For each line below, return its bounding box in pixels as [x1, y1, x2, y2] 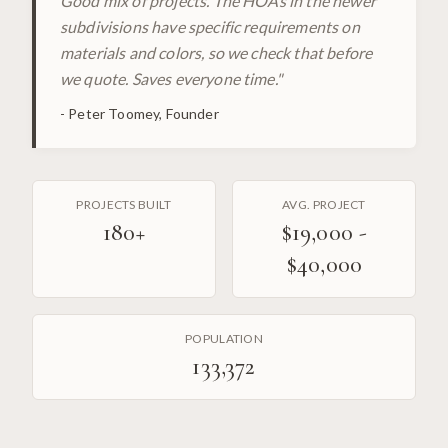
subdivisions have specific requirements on [60, 17, 360, 37]
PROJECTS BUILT [76, 197, 172, 213]
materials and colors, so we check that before [60, 43, 373, 63]
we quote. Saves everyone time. [60, 69, 276, 89]
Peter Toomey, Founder [68, 105, 219, 123]
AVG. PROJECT [282, 197, 366, 213]
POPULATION [185, 331, 263, 347]
